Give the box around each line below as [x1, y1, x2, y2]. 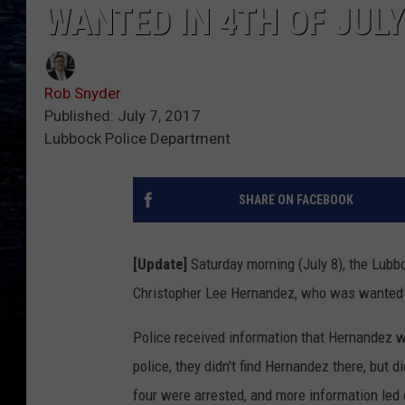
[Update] [133, 255, 187, 274]
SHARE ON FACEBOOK [238, 193, 353, 208]
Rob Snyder [44, 84, 121, 103]
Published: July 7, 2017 [44, 107, 201, 126]
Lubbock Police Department [44, 129, 231, 148]
